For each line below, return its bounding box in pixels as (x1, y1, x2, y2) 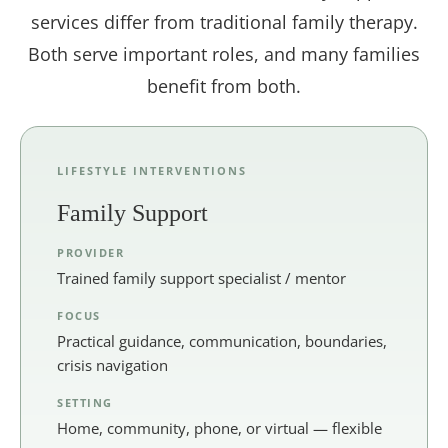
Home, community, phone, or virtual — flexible (57, 417, 382, 438)
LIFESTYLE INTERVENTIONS (57, 162, 247, 178)
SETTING (57, 394, 113, 410)
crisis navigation (57, 354, 168, 375)
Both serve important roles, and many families (28, 41, 420, 66)
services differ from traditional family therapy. (30, 9, 418, 34)
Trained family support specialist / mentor (57, 267, 346, 288)
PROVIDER (57, 244, 124, 260)
